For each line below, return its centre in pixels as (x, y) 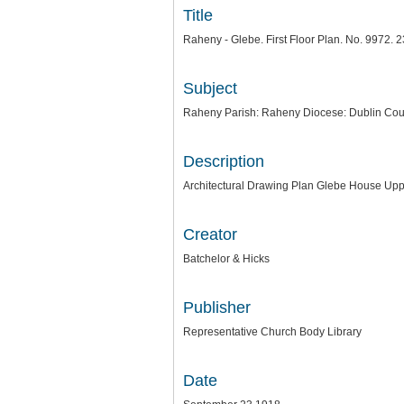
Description (224, 161)
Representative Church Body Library (272, 332)
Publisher (217, 308)
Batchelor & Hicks (226, 259)
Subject (210, 88)
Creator (210, 234)
